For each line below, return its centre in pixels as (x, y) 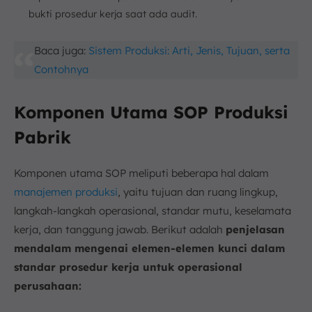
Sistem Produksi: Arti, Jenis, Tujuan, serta (189, 50)
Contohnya (61, 69)
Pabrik (42, 137)
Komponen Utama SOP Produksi (151, 112)
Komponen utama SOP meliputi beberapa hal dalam (141, 173)
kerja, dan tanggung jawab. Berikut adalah (120, 229)
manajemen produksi (66, 192)
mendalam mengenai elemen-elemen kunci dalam (149, 248)
